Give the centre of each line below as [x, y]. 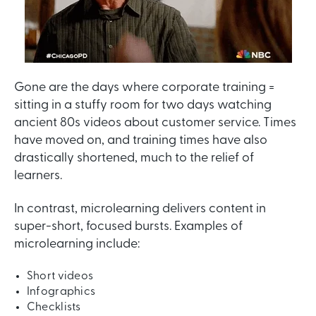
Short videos [60, 277]
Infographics [61, 292]
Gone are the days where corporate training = [144, 87]
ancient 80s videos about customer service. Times [155, 123]
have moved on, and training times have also [141, 140]
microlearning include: [77, 245]
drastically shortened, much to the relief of [134, 158]
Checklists [54, 308]
